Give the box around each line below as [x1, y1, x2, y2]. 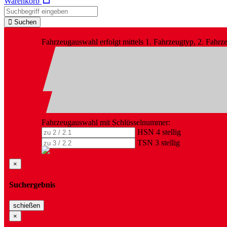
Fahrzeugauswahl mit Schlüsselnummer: [42, 118, 170, 127]
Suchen [14, 18, 36, 26]
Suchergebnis [9, 180, 55, 189]
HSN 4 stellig [137, 128, 181, 137]
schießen [13, 201, 40, 209]
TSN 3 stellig [137, 138, 180, 147]
